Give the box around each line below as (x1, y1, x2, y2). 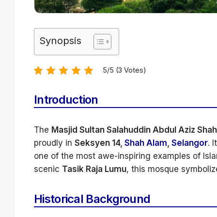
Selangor (171, 138, 208, 148)
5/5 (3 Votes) (103, 66, 146, 75)
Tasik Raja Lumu (62, 164, 126, 174)
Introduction (34, 93, 98, 107)
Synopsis (39, 34, 81, 47)
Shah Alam (124, 138, 167, 148)
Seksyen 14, (75, 138, 124, 148)
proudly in (34, 138, 75, 148)
